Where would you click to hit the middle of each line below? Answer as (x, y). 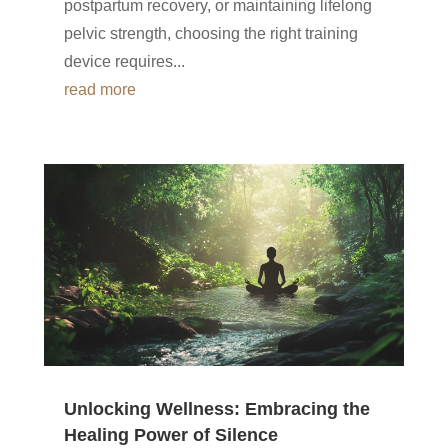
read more (99, 90)
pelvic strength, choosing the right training (210, 34)
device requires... (124, 62)
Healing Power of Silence (170, 434)
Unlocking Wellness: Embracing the (216, 408)
